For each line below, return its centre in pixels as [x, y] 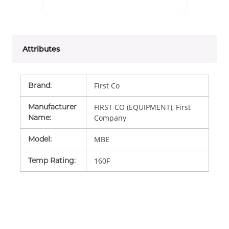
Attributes [41, 49]
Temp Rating [51, 160]
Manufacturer [52, 107]
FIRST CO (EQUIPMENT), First [142, 107]
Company [110, 118]
